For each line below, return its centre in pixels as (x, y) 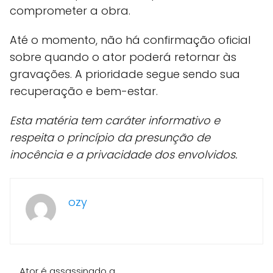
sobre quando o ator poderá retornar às (123, 57)
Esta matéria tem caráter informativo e (115, 121)
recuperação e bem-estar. (84, 91)
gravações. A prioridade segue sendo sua (125, 74)
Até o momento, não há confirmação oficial (130, 40)
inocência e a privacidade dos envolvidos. (123, 155)
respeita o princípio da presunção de (110, 138)
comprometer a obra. (70, 11)
